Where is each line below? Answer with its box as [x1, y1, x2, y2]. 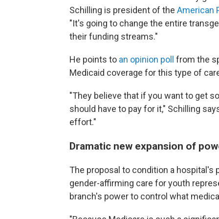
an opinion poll [119, 54, 174, 65]
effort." [69, 117, 96, 127]
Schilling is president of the [69, 5, 177, 15]
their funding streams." [69, 31, 158, 42]
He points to [69, 54, 119, 65]
